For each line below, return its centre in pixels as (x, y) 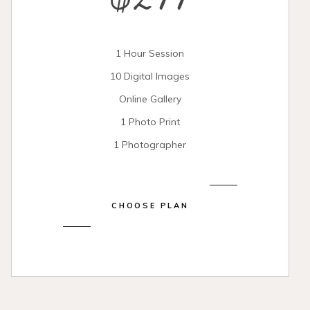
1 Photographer (150, 145)
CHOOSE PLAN (150, 206)
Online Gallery (150, 99)
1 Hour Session (150, 53)
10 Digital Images (150, 76)
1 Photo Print (150, 122)
